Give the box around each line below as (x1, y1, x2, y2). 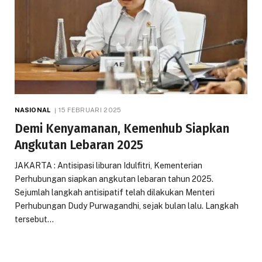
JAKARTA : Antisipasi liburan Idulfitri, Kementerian (15, 161, 202, 171)
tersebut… (15, 215, 54, 225)
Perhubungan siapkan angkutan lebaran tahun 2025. (15, 174, 213, 184)
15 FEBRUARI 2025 (58, 106, 122, 114)
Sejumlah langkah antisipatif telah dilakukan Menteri (15, 188, 215, 198)
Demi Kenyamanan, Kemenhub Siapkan (15, 121, 229, 137)
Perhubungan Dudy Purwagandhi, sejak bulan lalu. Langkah (15, 201, 239, 211)
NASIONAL (15, 106, 50, 114)
